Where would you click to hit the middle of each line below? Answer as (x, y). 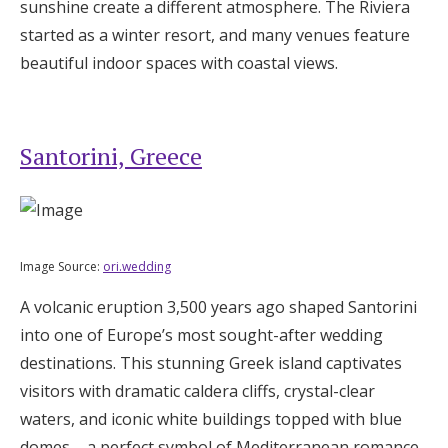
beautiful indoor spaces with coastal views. (179, 63)
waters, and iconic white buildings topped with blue (211, 419)
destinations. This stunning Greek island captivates (211, 363)
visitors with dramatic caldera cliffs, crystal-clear (197, 391)
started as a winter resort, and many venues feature (215, 35)
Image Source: (61, 266)
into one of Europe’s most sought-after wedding (201, 335)
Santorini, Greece (111, 156)
